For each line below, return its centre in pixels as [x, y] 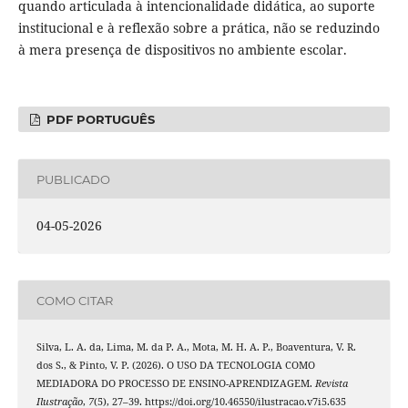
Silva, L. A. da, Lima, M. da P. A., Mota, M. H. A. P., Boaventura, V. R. [196, 347]
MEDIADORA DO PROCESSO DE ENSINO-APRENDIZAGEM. [175, 384]
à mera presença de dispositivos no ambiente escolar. [182, 50]
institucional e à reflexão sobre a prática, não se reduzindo [199, 28]
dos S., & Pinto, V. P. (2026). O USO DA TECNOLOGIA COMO [175, 366]
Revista [331, 384]
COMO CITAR [74, 300]
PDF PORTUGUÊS [99, 120]
